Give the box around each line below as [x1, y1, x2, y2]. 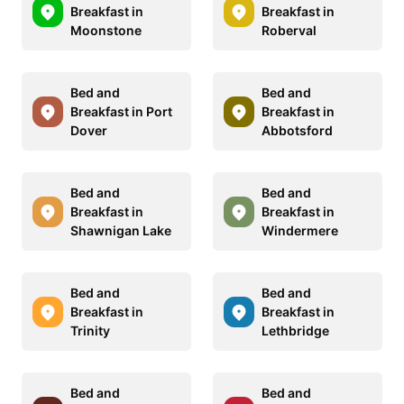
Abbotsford [262, 123, 333, 139]
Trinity [70, 323, 110, 339]
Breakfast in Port [70, 104, 172, 120]
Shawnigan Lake [70, 223, 171, 239]
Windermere [262, 223, 338, 239]
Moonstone [70, 23, 142, 39]
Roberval [262, 23, 317, 39]
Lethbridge [262, 323, 329, 339]
